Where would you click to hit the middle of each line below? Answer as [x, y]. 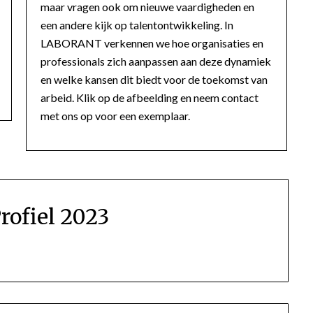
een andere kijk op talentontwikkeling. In [137, 24]
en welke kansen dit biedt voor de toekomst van [154, 79]
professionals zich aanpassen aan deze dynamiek [156, 61]
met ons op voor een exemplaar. [116, 115]
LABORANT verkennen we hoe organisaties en [152, 43]
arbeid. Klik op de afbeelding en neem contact [150, 97]
